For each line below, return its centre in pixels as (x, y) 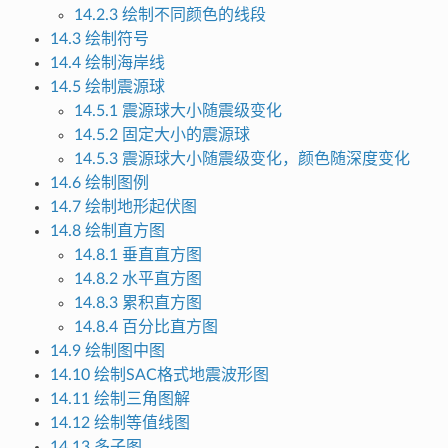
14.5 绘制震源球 (107, 87)
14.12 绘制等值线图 (119, 423)
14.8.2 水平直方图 (137, 279)
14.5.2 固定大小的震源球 (161, 135)
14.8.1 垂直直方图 (137, 255)
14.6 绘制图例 (99, 183)
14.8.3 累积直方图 (137, 303)
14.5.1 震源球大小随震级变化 (177, 111)
